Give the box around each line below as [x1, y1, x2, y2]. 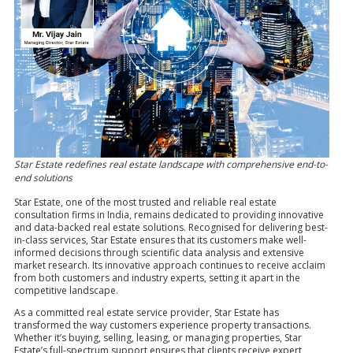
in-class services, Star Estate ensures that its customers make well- [14, 232, 307, 247]
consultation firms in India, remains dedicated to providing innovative [14, 207, 324, 221]
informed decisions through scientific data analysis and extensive [14, 245, 304, 259]
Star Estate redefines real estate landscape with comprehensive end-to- [14, 157, 328, 171]
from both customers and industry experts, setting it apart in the [14, 270, 300, 284]
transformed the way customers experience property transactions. [14, 318, 311, 332]
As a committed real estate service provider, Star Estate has [14, 305, 279, 319]
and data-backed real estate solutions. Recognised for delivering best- [14, 220, 328, 234]
